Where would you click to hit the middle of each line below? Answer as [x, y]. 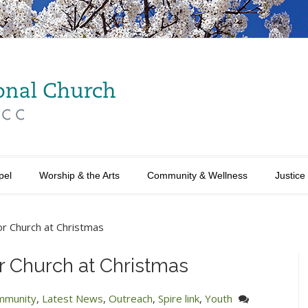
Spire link [179, 298]
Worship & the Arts [79, 175]
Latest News [73, 298]
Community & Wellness [197, 175]
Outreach [131, 298]
